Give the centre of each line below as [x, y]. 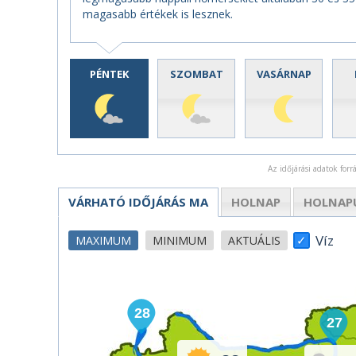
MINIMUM [180, 240]
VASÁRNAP [284, 74]
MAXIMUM [103, 240]
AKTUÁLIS [254, 240]
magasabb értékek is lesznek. [158, 14]
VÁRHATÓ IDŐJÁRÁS [127, 201]
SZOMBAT [196, 74]
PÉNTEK [109, 74]
